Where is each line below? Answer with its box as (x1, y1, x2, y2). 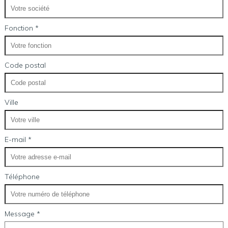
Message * (4, 209, 40, 218)
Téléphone (4, 172, 40, 181)
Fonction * (4, 23, 39, 33)
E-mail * (4, 135, 32, 144)
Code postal (4, 61, 46, 70)
